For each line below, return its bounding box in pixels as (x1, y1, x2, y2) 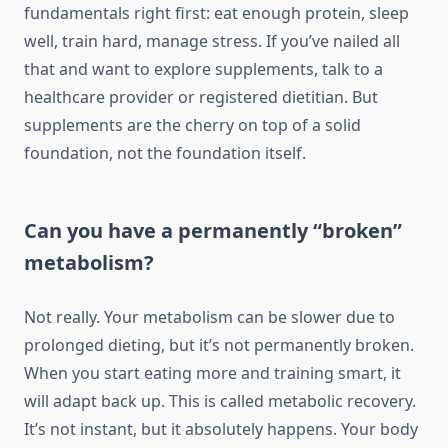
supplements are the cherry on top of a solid (24, 114, 361, 137)
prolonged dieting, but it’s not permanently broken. (24, 334, 414, 357)
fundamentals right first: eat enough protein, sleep (24, 2, 409, 25)
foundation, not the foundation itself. (24, 142, 306, 165)
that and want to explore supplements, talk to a (24, 58, 383, 81)
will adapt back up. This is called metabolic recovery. (24, 390, 416, 413)
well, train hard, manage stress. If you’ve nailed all (24, 30, 400, 53)
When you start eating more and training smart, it (24, 362, 401, 385)
